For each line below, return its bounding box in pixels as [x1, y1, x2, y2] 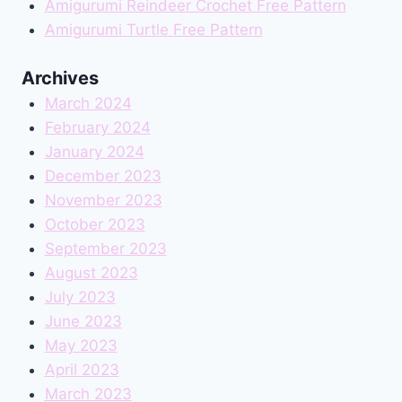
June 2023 [44, 312, 122, 331]
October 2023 [44, 215, 145, 234]
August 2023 [44, 264, 138, 283]
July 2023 [44, 288, 116, 307]
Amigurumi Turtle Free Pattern [44, 20, 263, 39]
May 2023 [44, 336, 118, 355]
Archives [22, 67, 99, 90]
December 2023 [44, 167, 162, 186]
